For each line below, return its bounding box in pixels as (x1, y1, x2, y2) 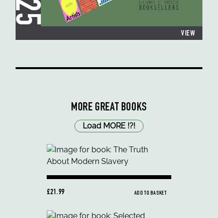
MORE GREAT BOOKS (71, 102, 147, 114)
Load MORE (83, 121, 126, 131)
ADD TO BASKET (134, 190, 166, 197)
